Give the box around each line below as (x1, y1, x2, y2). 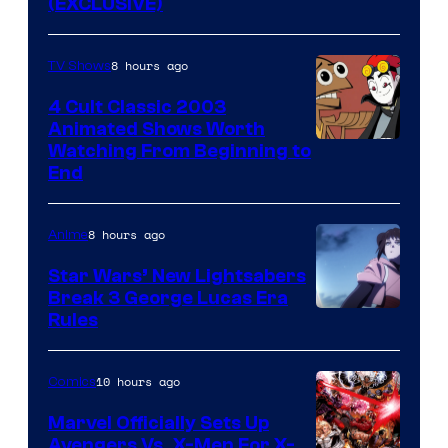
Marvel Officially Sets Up (48, 412, 269, 435)
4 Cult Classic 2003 (48, 96, 226, 119)
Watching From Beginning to (48, 140, 311, 163)
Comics (48, 374, 96, 391)
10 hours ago (96, 373, 180, 391)
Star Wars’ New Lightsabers (48, 265, 306, 288)
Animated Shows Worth (48, 118, 265, 141)
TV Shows (48, 58, 111, 75)
